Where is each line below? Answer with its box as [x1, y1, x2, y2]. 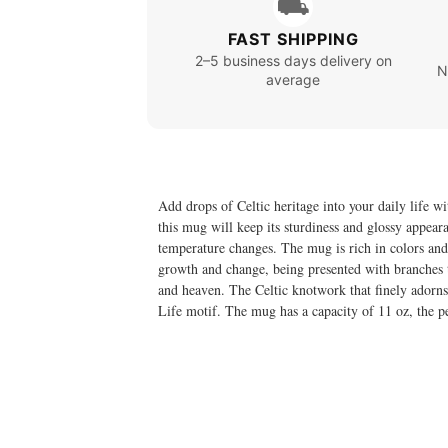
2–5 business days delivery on [194, 52, 392, 70]
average [266, 71, 321, 89]
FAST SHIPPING [227, 29, 359, 50]
